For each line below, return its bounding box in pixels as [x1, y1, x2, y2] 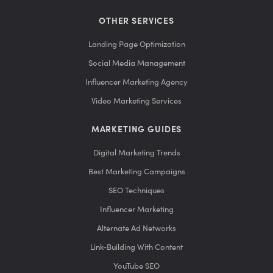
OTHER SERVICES [99, 16, 174, 27]
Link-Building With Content [90, 243, 183, 252]
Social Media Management [88, 58, 185, 68]
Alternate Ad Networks [97, 224, 176, 233]
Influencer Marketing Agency [85, 77, 188, 87]
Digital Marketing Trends [93, 148, 180, 158]
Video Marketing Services [91, 96, 182, 106]
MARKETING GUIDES [91, 125, 182, 135]
